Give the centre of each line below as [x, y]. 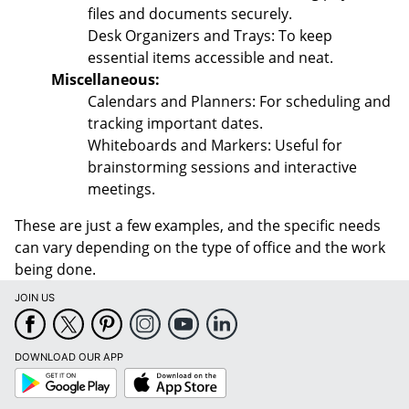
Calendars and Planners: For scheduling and [239, 101]
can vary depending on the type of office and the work [200, 247]
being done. [55, 269]
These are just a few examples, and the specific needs [198, 225]
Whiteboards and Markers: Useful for [215, 145]
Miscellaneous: [105, 79]
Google [31, 373]
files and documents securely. [190, 14]
